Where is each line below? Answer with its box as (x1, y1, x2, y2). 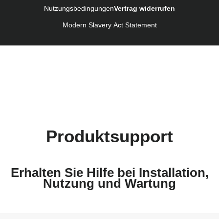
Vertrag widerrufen (114, 4, 175, 13)
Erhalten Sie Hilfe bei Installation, (10, 166, 209, 180)
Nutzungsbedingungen (44, 4, 114, 13)
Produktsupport (46, 126, 173, 146)
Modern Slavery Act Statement (62, 21, 157, 29)
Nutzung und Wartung (43, 176, 176, 191)
